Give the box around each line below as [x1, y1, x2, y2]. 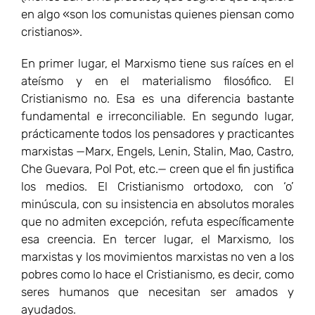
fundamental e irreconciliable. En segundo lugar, [21, 108, 294, 123]
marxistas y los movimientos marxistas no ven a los [21, 249, 294, 264]
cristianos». [21, 24, 82, 39]
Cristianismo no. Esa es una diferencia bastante [21, 91, 294, 105]
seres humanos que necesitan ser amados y [21, 284, 294, 299]
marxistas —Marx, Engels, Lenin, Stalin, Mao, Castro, [21, 143, 294, 158]
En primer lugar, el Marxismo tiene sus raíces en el [21, 56, 294, 70]
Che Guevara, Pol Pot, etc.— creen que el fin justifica [21, 161, 294, 176]
